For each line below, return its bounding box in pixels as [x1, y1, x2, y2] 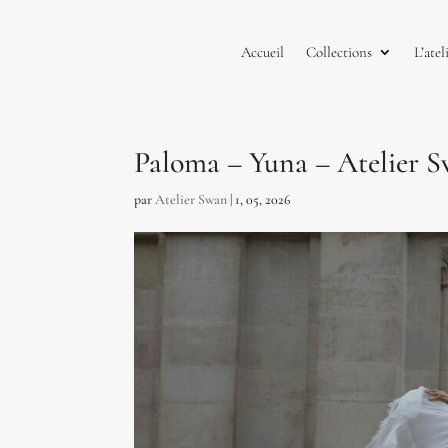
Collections [305, 42, 372, 61]
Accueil [240, 42, 284, 61]
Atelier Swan [155, 190, 228, 208]
